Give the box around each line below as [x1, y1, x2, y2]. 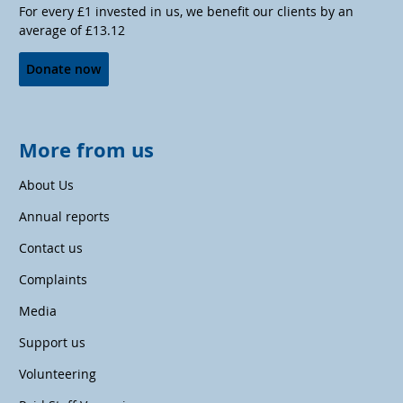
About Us [19, 175, 74, 193]
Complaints [19, 270, 87, 288]
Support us [19, 333, 85, 351]
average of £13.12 [19, 21, 125, 39]
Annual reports [19, 207, 110, 225]
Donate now [26, 60, 102, 78]
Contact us [19, 238, 83, 256]
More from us [19, 135, 154, 164]
